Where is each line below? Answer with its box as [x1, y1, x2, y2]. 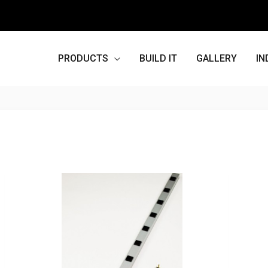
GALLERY [196, 53, 237, 65]
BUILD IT [139, 53, 177, 65]
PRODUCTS [58, 53, 108, 65]
